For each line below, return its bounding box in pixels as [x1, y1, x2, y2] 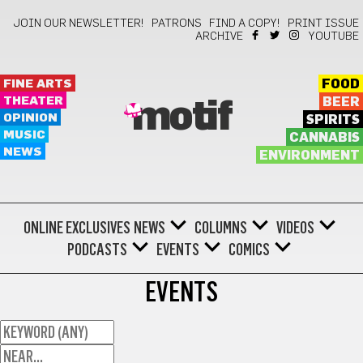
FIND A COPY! [209, 18, 280, 29]
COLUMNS [194, 218, 247, 237]
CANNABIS [288, 131, 360, 144]
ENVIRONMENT [258, 149, 360, 162]
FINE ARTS [3, 78, 72, 90]
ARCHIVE [195, 31, 243, 42]
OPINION [3, 112, 58, 124]
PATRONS [152, 18, 202, 29]
